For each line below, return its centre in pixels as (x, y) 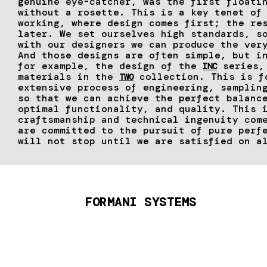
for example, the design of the (110, 66)
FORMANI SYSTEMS (141, 202)
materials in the (69, 77)
